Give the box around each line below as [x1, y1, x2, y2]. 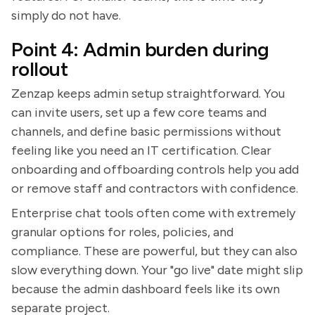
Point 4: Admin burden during [11, 37, 269, 61]
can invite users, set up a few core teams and [11, 105, 266, 120]
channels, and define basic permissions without [11, 124, 281, 139]
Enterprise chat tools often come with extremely [11, 205, 295, 221]
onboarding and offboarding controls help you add [11, 162, 299, 177]
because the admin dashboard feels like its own [11, 281, 280, 297]
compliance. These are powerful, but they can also [11, 243, 297, 259]
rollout [11, 57, 68, 81]
